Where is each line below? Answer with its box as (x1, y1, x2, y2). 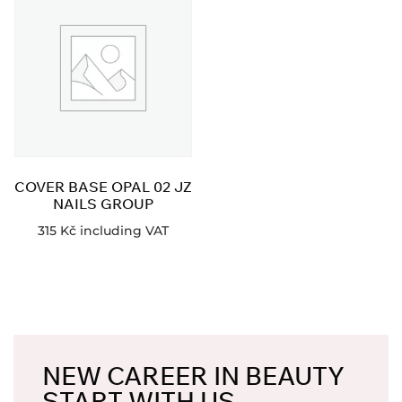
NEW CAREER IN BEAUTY (42, 360, 345, 392)
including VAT (80, 222, 169, 239)
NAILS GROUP (53, 194, 153, 213)
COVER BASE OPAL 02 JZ (14, 177, 192, 196)
